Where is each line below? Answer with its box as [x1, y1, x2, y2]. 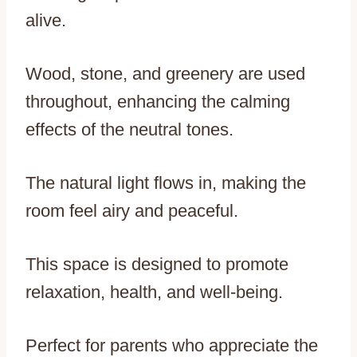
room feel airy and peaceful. [25, 201, 238, 222]
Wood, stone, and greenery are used [25, 64, 305, 84]
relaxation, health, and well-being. [25, 282, 283, 303]
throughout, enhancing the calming [25, 92, 290, 112]
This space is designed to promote [25, 254, 288, 275]
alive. [25, 10, 66, 31]
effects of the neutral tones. [25, 120, 233, 140]
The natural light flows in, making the [25, 173, 306, 194]
